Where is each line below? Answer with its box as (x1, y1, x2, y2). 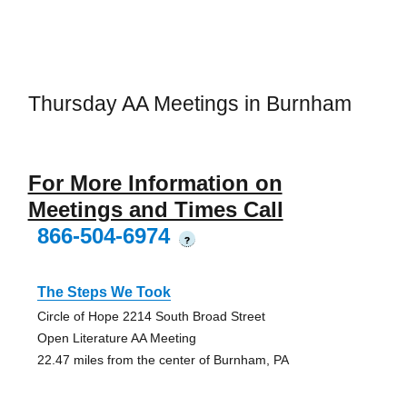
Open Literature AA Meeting (36, 330, 196, 345)
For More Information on (27, 170, 283, 195)
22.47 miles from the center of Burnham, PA (36, 352, 289, 367)
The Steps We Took (36, 283, 171, 300)
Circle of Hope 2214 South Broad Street (36, 308, 265, 323)
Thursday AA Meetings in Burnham (27, 92, 352, 116)
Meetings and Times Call (27, 196, 283, 222)
